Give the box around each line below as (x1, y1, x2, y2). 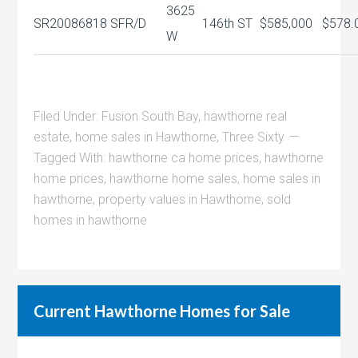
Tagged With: (34, 150, 109, 165)
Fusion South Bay (101, 109, 199, 124)
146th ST (202, 16, 253, 31)
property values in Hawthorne (98, 192, 262, 207)
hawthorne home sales (109, 171, 238, 186)
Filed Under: (34, 109, 102, 124)
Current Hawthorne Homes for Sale (34, 301, 291, 320)
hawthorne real (204, 109, 288, 124)
